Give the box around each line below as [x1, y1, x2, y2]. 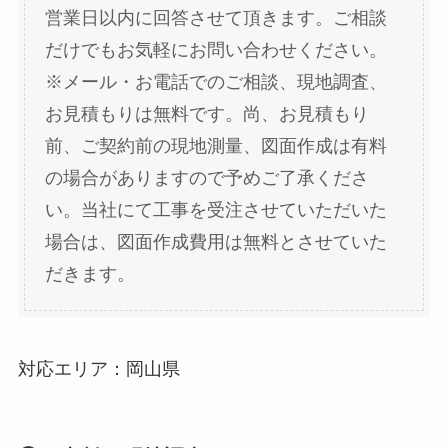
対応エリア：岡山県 [17, 358, 180, 379]
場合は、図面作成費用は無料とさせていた [44, 231, 387, 252]
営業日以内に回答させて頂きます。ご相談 [44, 7, 387, 28]
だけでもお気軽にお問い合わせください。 [44, 39, 387, 60]
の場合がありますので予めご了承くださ [44, 167, 369, 188]
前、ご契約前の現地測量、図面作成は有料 [44, 135, 387, 156]
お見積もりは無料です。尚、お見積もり [44, 103, 369, 124]
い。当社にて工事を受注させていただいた [44, 199, 387, 220]
